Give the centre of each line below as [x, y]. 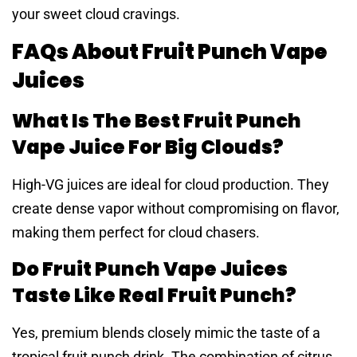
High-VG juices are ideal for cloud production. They [171, 184]
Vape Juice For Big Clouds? [148, 147]
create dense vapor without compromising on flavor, [176, 208]
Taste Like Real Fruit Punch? [154, 296]
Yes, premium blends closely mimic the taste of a [166, 333]
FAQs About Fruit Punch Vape [170, 51]
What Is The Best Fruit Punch [157, 120]
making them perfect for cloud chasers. [136, 232]
